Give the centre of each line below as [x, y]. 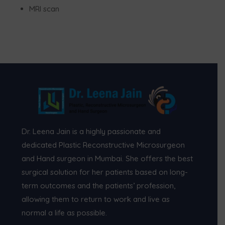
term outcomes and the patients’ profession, [99, 185]
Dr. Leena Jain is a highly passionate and [91, 131]
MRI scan [44, 9]
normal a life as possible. [65, 212]
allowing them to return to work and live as [96, 199]
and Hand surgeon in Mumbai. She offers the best [107, 158]
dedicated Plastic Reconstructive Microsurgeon [103, 145]
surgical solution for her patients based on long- [105, 172]
